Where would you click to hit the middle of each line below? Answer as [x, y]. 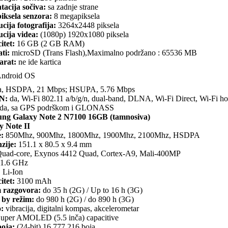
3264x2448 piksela [88, 25]
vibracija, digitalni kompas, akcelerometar [71, 209]
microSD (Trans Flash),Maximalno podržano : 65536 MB [103, 53]
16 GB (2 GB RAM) [50, 44]
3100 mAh [33, 181]
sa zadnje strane [72, 7]
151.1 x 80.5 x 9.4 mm [54, 145]
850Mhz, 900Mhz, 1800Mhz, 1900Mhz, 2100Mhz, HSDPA [102, 135]
